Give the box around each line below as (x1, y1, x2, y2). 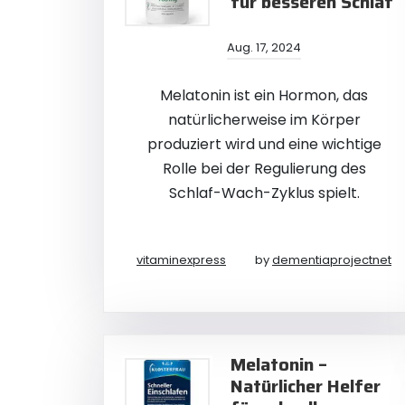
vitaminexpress (137, 251, 226, 268)
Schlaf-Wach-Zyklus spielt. (168, 183, 360, 203)
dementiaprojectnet (272, 251, 391, 268)
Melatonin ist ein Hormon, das (160, 85, 368, 106)
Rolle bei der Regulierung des (162, 158, 366, 179)
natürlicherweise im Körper (167, 109, 361, 130)
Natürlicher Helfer (231, 372, 381, 400)
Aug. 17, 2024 (227, 39, 301, 56)
